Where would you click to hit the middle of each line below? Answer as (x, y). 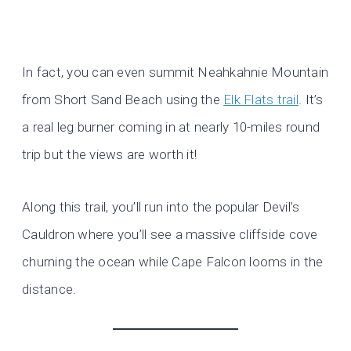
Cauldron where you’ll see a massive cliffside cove (170, 235)
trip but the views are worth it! (110, 155)
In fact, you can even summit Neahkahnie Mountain (175, 72)
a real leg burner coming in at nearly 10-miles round (171, 127)
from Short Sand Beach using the (123, 100)
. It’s (311, 100)
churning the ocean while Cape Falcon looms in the (173, 262)
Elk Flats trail (261, 100)
